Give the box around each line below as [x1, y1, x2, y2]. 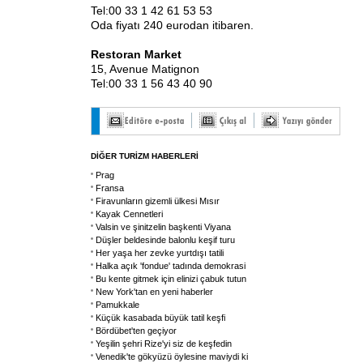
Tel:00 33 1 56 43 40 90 [91, 77, 212, 90]
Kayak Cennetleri [96, 209, 163, 219]
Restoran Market [91, 48, 181, 61]
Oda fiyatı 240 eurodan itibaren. [91, 19, 254, 32]
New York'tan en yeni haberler [96, 287, 213, 297]
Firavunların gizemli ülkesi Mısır [96, 196, 220, 206]
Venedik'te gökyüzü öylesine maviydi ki [96, 352, 248, 361]
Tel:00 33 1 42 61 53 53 [91, 4, 212, 17]
